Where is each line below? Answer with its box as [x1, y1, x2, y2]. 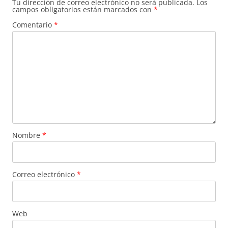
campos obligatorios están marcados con [12, 5, 154, 15]
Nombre [12, 130, 42, 140]
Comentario [12, 20, 54, 30]
